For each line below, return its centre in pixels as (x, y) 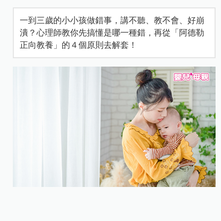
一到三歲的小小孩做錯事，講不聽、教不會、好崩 (112, 20)
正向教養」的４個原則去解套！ (79, 45)
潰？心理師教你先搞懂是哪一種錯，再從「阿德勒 (112, 33)
